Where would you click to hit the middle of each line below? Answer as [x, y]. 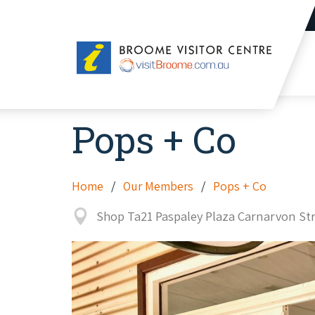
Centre [94, 83]
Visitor [93, 66]
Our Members [158, 186]
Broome [97, 49]
